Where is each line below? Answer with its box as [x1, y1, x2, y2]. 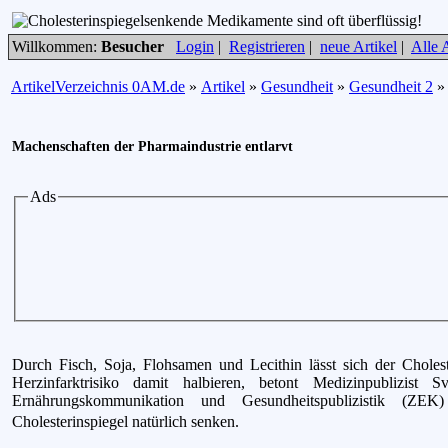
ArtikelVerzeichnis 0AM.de [11, 78, 185, 95]
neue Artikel [320, 38, 397, 55]
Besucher [101, 38, 164, 55]
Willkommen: [12, 38, 101, 55]
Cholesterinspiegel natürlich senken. [12, 412, 239, 430]
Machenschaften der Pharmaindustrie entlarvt [12, 139, 293, 155]
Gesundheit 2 [349, 78, 433, 95]
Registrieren [229, 38, 305, 55]
